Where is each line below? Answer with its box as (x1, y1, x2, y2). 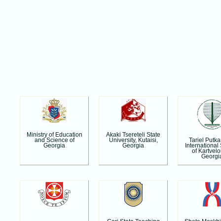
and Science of (34, 137, 74, 144)
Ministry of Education (26, 131, 82, 139)
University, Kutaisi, (109, 137, 158, 144)
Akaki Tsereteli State (106, 131, 160, 139)
